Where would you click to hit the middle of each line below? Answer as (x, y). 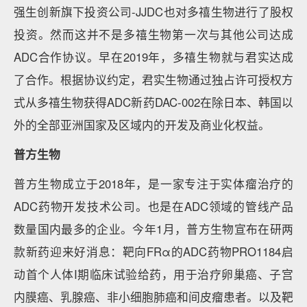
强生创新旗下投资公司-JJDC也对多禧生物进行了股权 (153, 12)
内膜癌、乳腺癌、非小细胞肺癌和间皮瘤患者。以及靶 (153, 297)
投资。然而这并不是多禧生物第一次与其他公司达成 (153, 34)
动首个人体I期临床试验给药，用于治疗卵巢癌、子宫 (153, 274)
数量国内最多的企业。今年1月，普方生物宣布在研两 (153, 229)
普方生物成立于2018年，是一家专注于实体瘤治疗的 (153, 184)
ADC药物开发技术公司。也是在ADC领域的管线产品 (153, 206)
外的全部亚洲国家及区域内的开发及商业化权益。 (142, 125)
